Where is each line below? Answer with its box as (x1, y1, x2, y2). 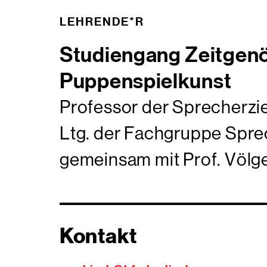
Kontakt (60, 223, 137, 249)
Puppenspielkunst (60, 69, 232, 93)
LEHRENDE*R (60, 14, 144, 28)
